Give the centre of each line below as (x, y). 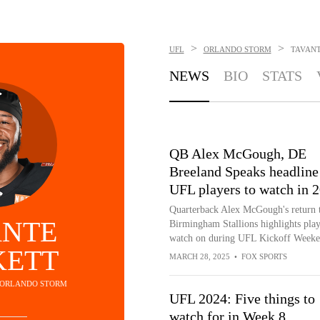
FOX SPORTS (264, 256)
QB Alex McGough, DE (237, 154)
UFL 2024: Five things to (242, 299)
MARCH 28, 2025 (199, 256)
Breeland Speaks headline (244, 171)
